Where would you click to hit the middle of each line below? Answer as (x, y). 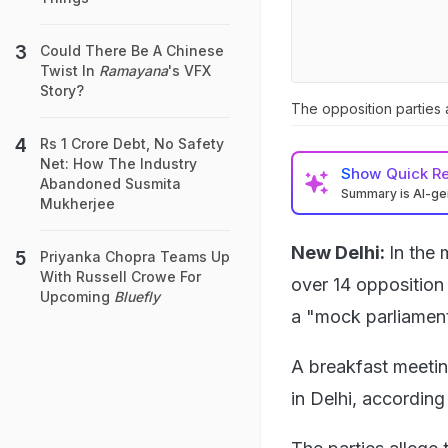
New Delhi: (338, 252)
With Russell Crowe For (120, 276)
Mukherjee (77, 203)
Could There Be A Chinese (132, 50)
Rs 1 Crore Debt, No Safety (132, 143)
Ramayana (133, 70)
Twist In (69, 70)
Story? (62, 90)
